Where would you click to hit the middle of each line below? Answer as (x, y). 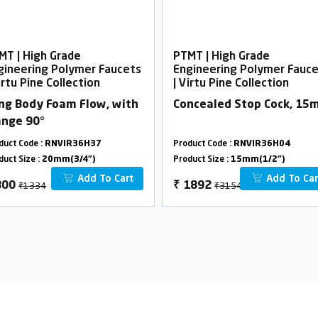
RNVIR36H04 (262, 144)
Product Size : (202, 160)
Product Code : (203, 144)
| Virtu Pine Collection (231, 84)
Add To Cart (104, 179)
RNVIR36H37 (73, 144)
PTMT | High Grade (221, 57)
